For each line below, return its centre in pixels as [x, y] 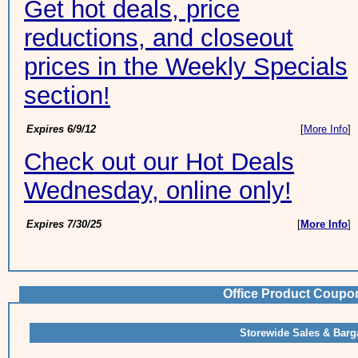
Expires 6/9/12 [61, 129]
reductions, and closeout [159, 38]
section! [67, 95]
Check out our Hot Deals [159, 162]
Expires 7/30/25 [64, 224]
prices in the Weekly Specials [186, 67]
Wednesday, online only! [158, 191]
